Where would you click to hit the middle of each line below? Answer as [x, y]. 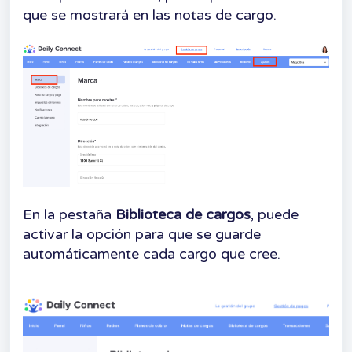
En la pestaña [69, 214]
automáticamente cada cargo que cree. [152, 253]
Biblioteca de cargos [183, 214]
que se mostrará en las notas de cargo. [150, 15]
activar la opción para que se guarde [142, 234]
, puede [275, 214]
